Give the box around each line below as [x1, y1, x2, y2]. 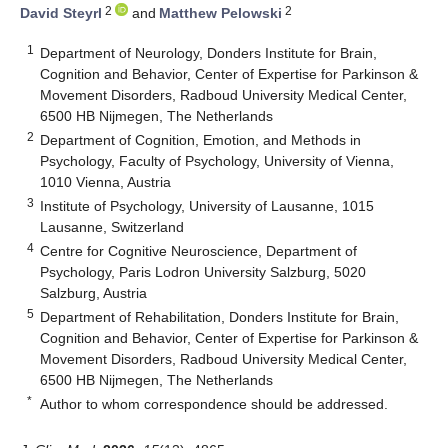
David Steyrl [20, 5, 102, 22]
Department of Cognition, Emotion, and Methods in [40, 131, 362, 148]
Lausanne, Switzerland [40, 218, 185, 235]
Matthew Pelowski [159, 5, 282, 22]
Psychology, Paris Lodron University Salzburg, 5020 [40, 263, 367, 280]
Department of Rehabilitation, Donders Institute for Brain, [40, 308, 400, 325]
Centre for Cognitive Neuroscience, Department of [40, 242, 358, 259]
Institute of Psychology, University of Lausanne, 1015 [40, 197, 375, 214]
